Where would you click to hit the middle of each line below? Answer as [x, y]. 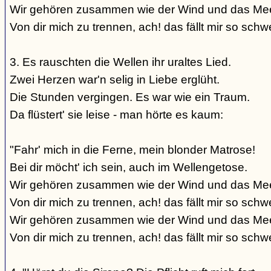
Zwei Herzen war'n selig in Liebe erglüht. [115, 80]
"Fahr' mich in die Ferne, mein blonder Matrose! [132, 150]
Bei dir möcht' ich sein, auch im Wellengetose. [129, 167]
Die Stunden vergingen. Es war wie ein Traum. [130, 97]
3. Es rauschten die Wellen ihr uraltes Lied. [120, 62]
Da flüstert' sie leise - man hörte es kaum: [116, 115]
